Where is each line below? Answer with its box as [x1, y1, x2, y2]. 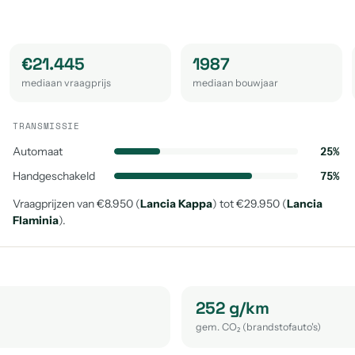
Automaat [13, 144, 63, 158]
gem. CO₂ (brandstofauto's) [196, 321, 321, 333]
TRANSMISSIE [13, 120, 80, 132]
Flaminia [13, 213, 59, 227]
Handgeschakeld [13, 169, 96, 183]
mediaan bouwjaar [192, 77, 278, 89]
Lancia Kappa [140, 197, 213, 211]
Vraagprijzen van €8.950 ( [13, 197, 141, 211]
